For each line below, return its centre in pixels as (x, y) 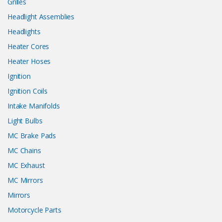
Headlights (24, 32)
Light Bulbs (25, 121)
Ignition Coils (28, 91)
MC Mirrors (25, 180)
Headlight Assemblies (41, 17)
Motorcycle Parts (34, 210)
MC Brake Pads (32, 136)
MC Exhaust (26, 166)
